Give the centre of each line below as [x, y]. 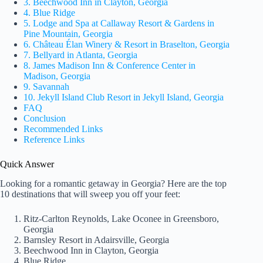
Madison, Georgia [57, 76]
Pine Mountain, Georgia [68, 33]
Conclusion [45, 118]
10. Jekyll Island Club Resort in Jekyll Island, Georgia [124, 97]
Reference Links [54, 139]
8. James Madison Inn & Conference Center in [109, 65]
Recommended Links [63, 129]
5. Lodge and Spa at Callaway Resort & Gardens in [119, 23]
